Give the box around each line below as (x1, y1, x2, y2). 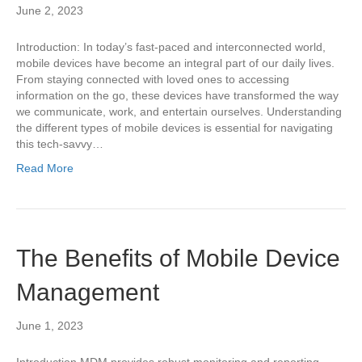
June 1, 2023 (16, 319, 83, 332)
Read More (16, 162, 74, 175)
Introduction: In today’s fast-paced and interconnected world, (16, 40, 326, 53)
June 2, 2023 (16, 4, 83, 17)
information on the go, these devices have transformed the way (16, 89, 339, 102)
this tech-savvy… (16, 137, 103, 150)
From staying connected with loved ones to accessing (16, 73, 289, 86)
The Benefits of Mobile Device (16, 245, 340, 271)
